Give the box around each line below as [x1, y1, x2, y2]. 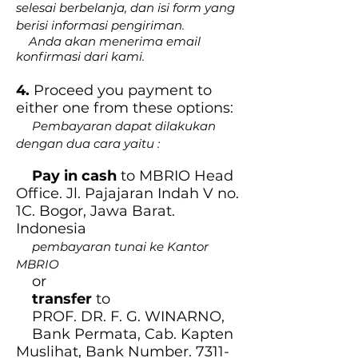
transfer [16, 290, 92, 308]
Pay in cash [16, 167, 117, 185]
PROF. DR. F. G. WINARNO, [16, 308, 225, 325]
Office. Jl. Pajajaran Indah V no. [16, 185, 239, 202]
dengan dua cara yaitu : [16, 136, 160, 151]
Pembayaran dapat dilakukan [32, 118, 216, 133]
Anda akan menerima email [16, 34, 201, 49]
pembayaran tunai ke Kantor [32, 239, 209, 254]
